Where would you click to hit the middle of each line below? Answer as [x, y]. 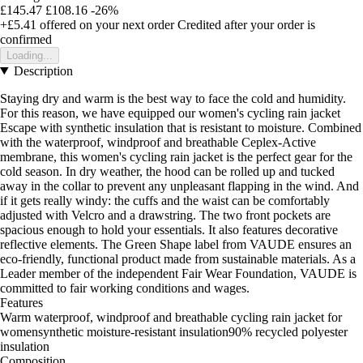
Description [43, 70]
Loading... [30, 55]
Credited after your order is [246, 24]
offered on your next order [105, 24]
